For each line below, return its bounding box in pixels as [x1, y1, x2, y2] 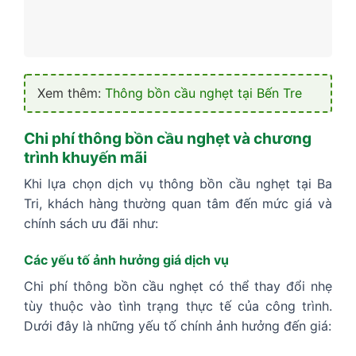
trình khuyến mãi [24, 147, 147, 167]
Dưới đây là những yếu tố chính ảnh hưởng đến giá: [24, 318, 331, 335]
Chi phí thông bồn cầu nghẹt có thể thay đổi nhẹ [24, 278, 332, 295]
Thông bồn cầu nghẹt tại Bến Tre [105, 84, 302, 101]
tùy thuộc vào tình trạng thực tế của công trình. [24, 298, 332, 315]
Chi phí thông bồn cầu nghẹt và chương [24, 128, 311, 148]
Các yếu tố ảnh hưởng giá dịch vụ [24, 252, 229, 269]
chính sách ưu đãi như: [24, 215, 162, 232]
